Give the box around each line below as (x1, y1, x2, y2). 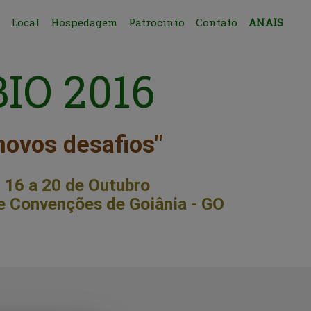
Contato (196, 15, 237, 29)
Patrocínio (128, 15, 185, 29)
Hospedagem (51, 15, 117, 29)
